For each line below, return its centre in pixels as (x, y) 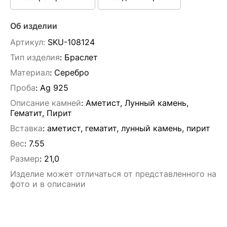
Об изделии (34, 26)
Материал (30, 72)
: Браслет (79, 57)
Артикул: (28, 42)
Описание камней (46, 103)
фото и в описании (48, 184)
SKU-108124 (70, 42)
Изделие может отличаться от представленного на (113, 174)
